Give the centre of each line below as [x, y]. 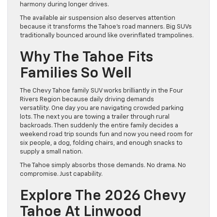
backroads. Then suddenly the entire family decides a [99, 126]
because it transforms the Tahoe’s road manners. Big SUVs [106, 27]
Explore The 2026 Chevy [103, 196]
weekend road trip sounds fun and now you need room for [106, 135]
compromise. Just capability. [61, 174]
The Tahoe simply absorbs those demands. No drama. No [103, 166]
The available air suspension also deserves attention [98, 18]
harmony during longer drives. [64, 5]
